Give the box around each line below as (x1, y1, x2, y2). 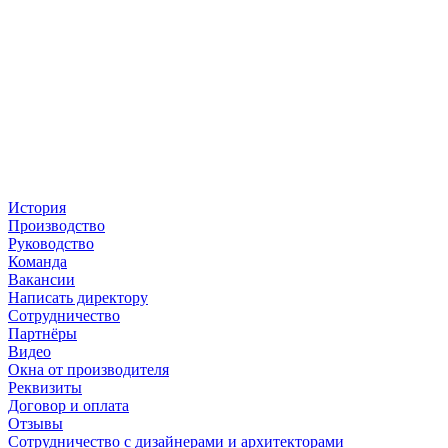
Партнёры (8, 325, 77, 343)
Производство (8, 217, 105, 235)
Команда (8, 253, 67, 271)
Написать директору (8, 289, 148, 307)
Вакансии (8, 271, 75, 289)
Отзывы (8, 415, 63, 433)
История (8, 199, 66, 217)
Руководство (8, 235, 94, 253)
